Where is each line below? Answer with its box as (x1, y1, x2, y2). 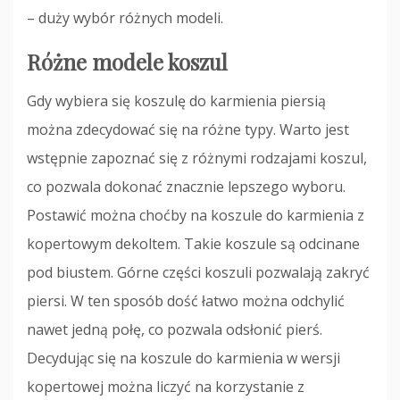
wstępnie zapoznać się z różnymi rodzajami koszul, (27, 148, 367, 169)
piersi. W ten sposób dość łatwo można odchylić (27, 291, 345, 312)
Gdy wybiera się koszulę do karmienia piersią (27, 91, 326, 112)
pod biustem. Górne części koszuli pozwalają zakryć (27, 262, 370, 283)
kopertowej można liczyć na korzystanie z (27, 377, 304, 397)
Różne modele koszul (27, 47, 228, 77)
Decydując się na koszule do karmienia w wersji (27, 348, 340, 369)
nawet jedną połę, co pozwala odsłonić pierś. (27, 320, 322, 340)
